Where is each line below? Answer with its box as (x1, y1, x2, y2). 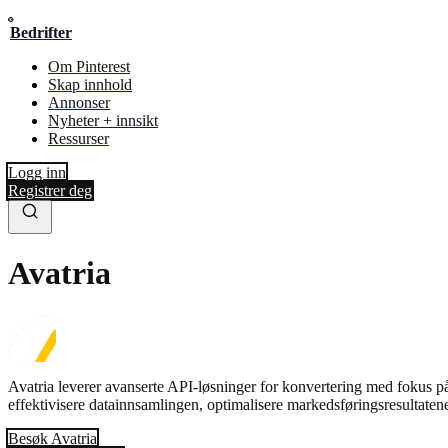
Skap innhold (48, 76, 132, 93)
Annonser (48, 94, 110, 111)
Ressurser (48, 130, 109, 147)
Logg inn (8, 164, 66, 181)
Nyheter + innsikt (48, 112, 158, 129)
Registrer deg (8, 182, 92, 199)
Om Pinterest (48, 58, 130, 75)
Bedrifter (10, 24, 72, 41)
